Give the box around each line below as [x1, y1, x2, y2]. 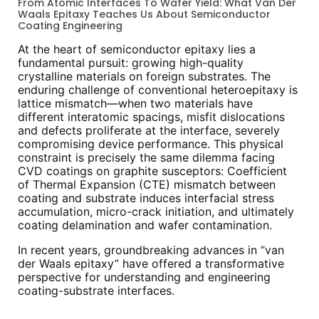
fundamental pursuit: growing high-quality [18, 56, 244, 70]
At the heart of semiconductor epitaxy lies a [18, 42, 256, 57]
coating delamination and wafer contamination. [18, 218, 272, 233]
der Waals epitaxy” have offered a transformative [18, 256, 284, 271]
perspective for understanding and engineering [18, 270, 271, 285]
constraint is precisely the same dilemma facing [18, 150, 275, 165]
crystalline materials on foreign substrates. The [18, 69, 271, 84]
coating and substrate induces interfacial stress [18, 191, 274, 206]
